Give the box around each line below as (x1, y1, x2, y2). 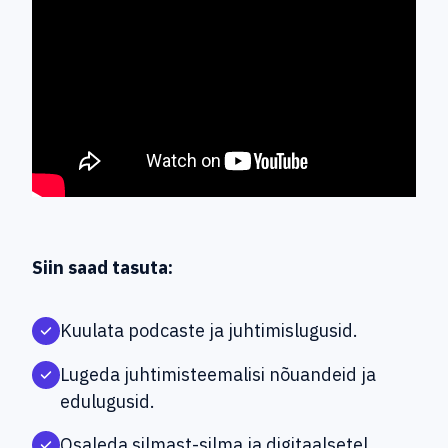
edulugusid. (60, 390, 155, 414)
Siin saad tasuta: (32, 256, 181, 280)
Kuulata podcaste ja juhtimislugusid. (60, 319, 358, 343)
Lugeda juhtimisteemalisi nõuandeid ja (60, 363, 376, 387)
